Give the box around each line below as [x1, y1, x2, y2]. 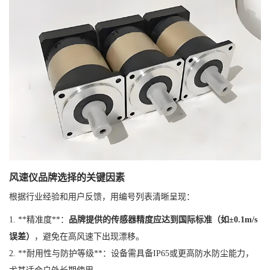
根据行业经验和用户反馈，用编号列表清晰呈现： [9, 192, 195, 202]
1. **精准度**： [9, 215, 69, 225]
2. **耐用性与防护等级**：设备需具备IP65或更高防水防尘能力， [9, 249, 254, 259]
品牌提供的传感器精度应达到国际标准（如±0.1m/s [69, 215, 257, 225]
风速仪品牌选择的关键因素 [9, 172, 125, 183]
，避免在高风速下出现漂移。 [34, 232, 144, 242]
